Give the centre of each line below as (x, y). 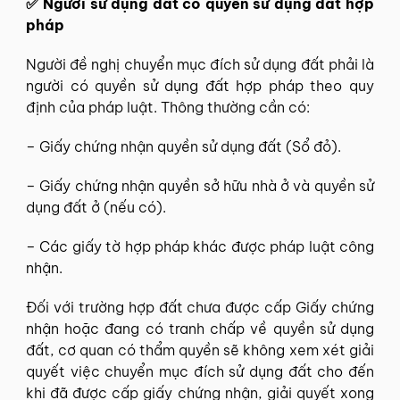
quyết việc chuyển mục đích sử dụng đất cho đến (200, 371)
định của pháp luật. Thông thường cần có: (168, 107)
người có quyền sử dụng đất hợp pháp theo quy (200, 85)
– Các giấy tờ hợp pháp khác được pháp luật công (200, 246)
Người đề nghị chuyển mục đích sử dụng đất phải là (200, 64)
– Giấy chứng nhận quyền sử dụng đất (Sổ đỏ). (183, 146)
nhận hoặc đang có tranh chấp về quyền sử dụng (200, 328)
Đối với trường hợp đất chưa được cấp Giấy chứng (200, 307)
